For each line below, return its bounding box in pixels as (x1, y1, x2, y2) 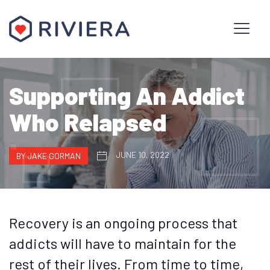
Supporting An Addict (9, 81, 245, 110)
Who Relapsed (9, 107, 166, 136)
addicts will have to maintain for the (9, 234, 236, 252)
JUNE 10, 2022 (114, 149, 169, 160)
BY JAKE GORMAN (16, 151, 81, 161)
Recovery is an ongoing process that (9, 214, 237, 231)
